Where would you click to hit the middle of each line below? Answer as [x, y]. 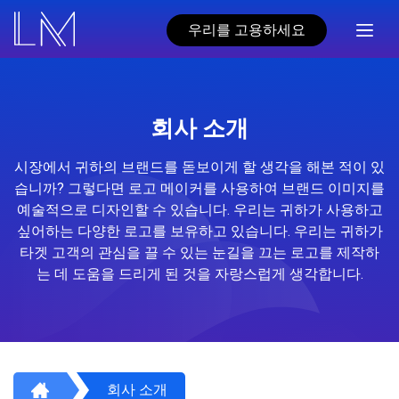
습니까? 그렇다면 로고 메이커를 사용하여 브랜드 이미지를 [199, 188]
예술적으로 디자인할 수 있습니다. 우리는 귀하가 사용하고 [199, 209]
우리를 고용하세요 [247, 30]
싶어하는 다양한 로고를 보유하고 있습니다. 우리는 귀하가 [199, 231]
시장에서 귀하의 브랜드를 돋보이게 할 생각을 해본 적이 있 [199, 167]
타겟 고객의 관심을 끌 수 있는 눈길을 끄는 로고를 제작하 [199, 252]
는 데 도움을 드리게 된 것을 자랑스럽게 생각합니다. [199, 273]
